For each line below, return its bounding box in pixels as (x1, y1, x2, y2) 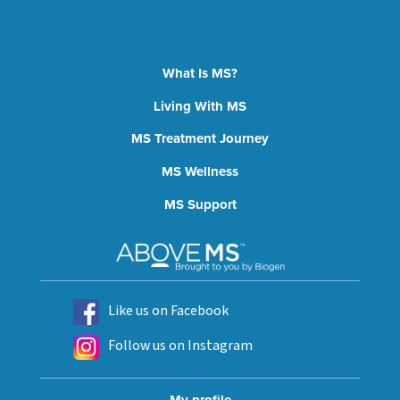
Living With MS (154, 96, 246, 116)
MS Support (163, 194, 237, 214)
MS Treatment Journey (131, 129, 269, 149)
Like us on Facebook (108, 301, 229, 321)
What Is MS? (162, 62, 237, 83)
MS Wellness (162, 162, 238, 182)
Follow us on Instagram (108, 336, 253, 356)
